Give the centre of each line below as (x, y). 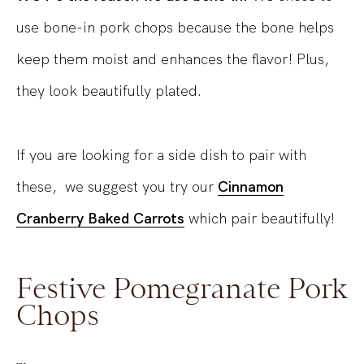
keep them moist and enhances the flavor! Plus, (173, 59)
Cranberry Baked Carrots (100, 219)
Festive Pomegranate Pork (182, 288)
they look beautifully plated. (109, 91)
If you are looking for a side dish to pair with (161, 155)
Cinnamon (251, 187)
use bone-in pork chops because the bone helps (175, 28)
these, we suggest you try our (117, 187)
